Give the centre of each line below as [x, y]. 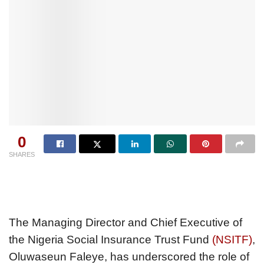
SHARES [22, 155]
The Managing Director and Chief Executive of [126, 222]
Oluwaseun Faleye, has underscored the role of [129, 256]
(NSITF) [231, 239]
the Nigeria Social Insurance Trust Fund [109, 239]
